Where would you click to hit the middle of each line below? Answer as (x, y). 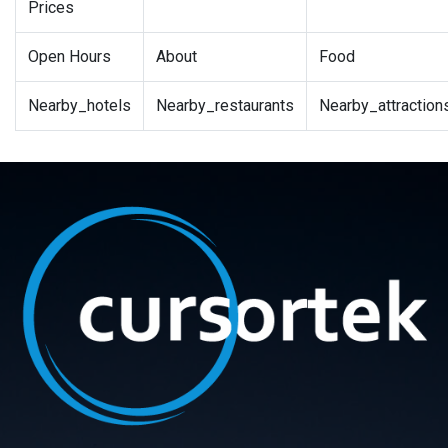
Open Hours (69, 57)
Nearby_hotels (79, 106)
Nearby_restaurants (225, 106)
